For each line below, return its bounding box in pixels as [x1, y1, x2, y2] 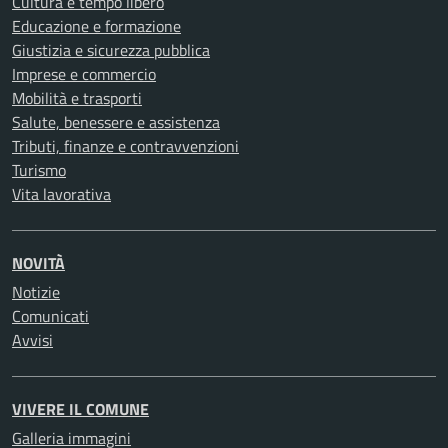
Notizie [12, 280, 60, 304]
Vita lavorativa [12, 182, 111, 206]
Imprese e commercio [12, 62, 156, 86]
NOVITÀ [12, 251, 65, 275]
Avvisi [12, 328, 53, 352]
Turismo [12, 158, 66, 182]
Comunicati [12, 304, 89, 328]
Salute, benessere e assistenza [12, 110, 220, 134]
